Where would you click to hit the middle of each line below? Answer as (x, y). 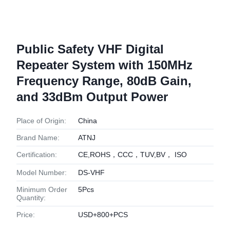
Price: (26, 215)
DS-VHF (91, 172)
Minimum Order (42, 189)
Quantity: (31, 198)
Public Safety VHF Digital (90, 49)
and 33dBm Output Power (92, 97)
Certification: (37, 155)
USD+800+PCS (103, 215)
